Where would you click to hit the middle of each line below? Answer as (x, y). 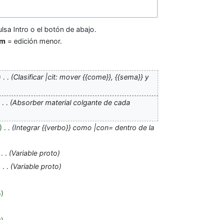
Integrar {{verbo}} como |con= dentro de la (84, 128)
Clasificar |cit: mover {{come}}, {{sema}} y (81, 77)
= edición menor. (34, 41)
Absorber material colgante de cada (71, 102)
